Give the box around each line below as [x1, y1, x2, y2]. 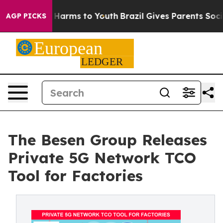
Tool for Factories [8, 166, 143, 185]
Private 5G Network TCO [8, 148, 196, 167]
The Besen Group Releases [8, 130, 207, 149]
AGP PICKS [6, 11, 46, 20]
